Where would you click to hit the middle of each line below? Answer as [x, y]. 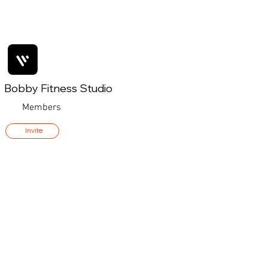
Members [42, 107]
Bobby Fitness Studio [58, 88]
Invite [33, 131]
